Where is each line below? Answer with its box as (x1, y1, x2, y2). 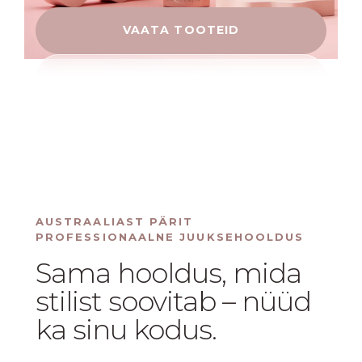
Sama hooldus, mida (36, 255, 301, 290)
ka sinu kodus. (36, 312, 217, 347)
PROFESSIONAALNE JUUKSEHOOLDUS (36, 229, 305, 243)
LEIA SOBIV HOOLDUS (104, 69, 258, 85)
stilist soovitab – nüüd (36, 284, 311, 318)
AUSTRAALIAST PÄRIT (36, 214, 194, 228)
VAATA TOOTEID (122, 23, 240, 38)
